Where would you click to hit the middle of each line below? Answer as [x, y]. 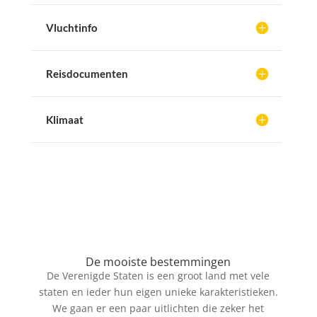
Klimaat [64, 119]
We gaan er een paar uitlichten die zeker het [158, 308]
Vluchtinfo [71, 27]
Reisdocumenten [87, 73]
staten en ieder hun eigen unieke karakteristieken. [158, 292]
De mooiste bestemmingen [158, 261]
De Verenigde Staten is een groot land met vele [158, 275]
